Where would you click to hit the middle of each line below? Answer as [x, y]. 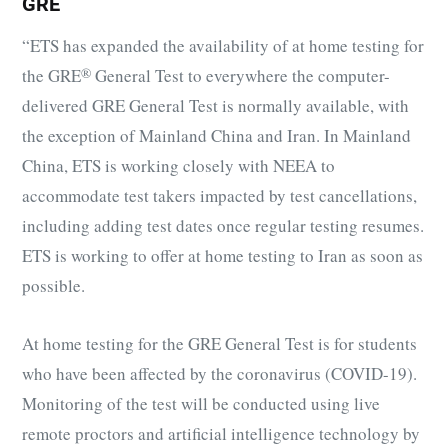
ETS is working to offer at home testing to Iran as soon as [222, 255]
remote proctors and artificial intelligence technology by [221, 433]
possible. [53, 285]
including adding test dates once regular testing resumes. [223, 225]
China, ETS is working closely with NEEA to [178, 165]
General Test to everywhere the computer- [240, 75]
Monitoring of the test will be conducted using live [201, 403]
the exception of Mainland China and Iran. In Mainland [216, 135]
